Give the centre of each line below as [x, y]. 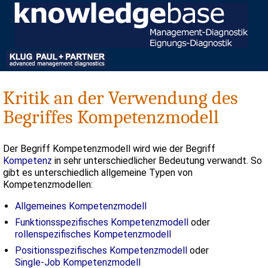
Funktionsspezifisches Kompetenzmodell [102, 222]
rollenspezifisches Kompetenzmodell [93, 234]
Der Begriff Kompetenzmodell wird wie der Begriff [109, 148]
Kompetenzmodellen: [48, 184]
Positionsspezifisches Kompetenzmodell [101, 250]
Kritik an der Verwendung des [121, 98]
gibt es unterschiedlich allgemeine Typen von [98, 172]
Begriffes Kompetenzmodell [111, 117]
